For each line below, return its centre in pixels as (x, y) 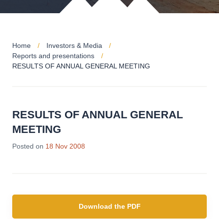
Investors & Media (74, 45)
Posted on (28, 146)
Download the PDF (109, 206)
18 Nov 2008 (65, 146)
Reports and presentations (53, 56)
